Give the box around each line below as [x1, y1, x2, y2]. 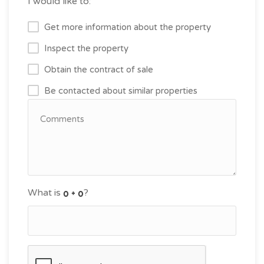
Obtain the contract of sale [44, 64, 153, 75]
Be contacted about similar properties [44, 85, 197, 97]
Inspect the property [44, 43, 128, 54]
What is [28, 187, 63, 199]
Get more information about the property [44, 22, 211, 33]
